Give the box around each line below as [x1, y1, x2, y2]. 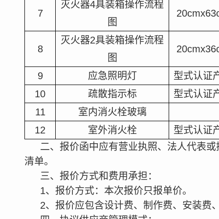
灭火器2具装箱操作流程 [61, 35, 164, 45]
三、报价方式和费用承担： [40, 171, 157, 181]
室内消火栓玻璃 [78, 107, 147, 117]
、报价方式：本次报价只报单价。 [45, 185, 192, 196]
